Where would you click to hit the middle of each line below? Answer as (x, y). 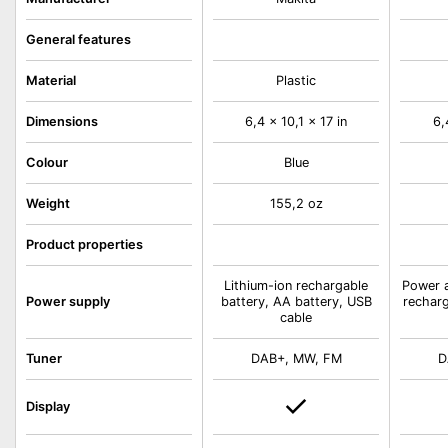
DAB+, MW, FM (296, 358)
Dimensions (62, 121)
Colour (47, 162)
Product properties (84, 244)
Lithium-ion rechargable (296, 285)
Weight (48, 203)
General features (78, 39)
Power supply (68, 301)
